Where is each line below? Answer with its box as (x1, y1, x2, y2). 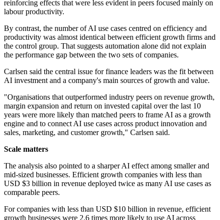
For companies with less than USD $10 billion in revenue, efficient (4, 205, 211, 214)
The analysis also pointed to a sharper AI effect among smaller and (4, 162, 209, 170)
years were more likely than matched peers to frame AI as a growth (4, 110, 211, 119)
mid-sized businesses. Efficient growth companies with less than (4, 170, 202, 179)
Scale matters (4, 145, 48, 154)
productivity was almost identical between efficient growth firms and (4, 33, 216, 42)
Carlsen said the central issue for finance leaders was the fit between (4, 67, 214, 76)
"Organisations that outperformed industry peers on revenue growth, (4, 93, 215, 102)
